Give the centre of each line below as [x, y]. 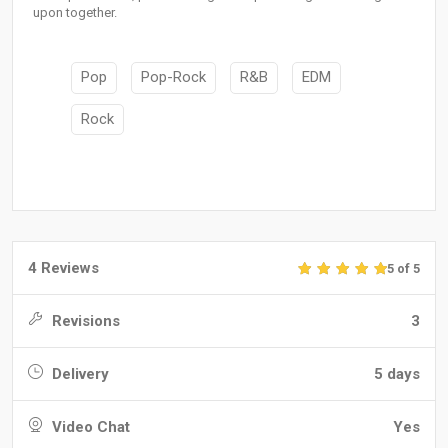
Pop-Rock [173, 77]
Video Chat [89, 427]
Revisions [84, 321]
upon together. [75, 13]
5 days [397, 374]
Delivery [78, 374]
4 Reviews [63, 268]
